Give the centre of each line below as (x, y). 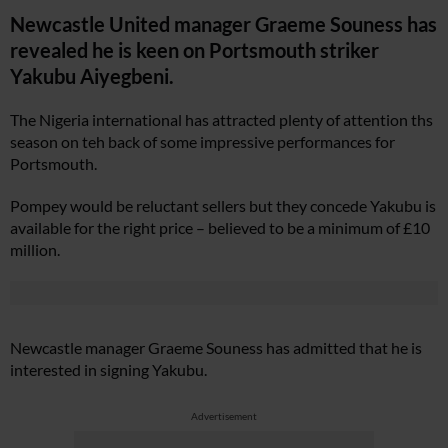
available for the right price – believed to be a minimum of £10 (220, 227)
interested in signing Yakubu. (108, 369)
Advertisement (224, 416)
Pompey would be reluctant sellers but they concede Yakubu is (223, 205)
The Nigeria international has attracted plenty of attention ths (221, 119)
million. (35, 249)
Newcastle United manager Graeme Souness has (223, 24)
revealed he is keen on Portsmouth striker (194, 50)
